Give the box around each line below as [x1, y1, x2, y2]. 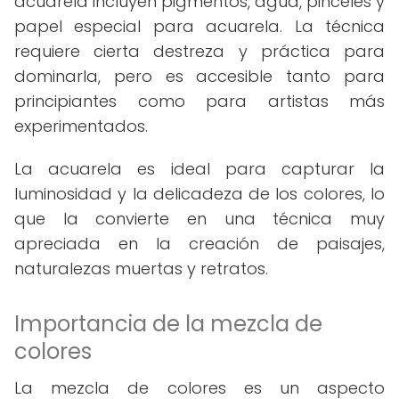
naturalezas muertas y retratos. [14, 257, 268, 280]
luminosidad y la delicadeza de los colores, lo [14, 183, 385, 205]
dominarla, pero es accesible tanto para [14, 65, 385, 87]
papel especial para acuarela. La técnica [14, 15, 385, 37]
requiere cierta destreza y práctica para [14, 40, 385, 62]
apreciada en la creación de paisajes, [14, 232, 385, 255]
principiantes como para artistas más [14, 90, 385, 112]
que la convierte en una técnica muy [14, 208, 385, 230]
